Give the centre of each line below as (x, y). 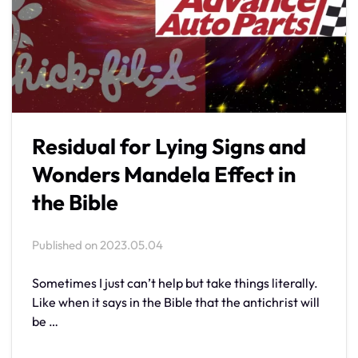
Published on (66, 245)
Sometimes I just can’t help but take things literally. (175, 283)
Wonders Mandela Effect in (164, 175)
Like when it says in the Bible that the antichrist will (176, 302)
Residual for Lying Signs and (169, 147)
